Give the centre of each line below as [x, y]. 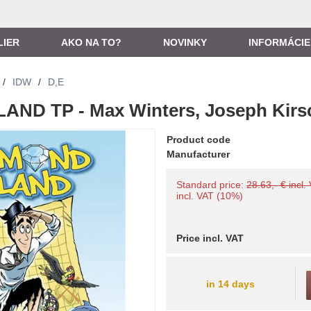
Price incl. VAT [210, 238]
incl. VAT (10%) [210, 196]
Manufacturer [199, 154]
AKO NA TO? [91, 42]
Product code [199, 140]
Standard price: [212, 185]
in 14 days [230, 284]
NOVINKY [185, 42]
